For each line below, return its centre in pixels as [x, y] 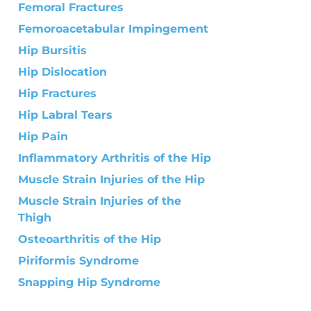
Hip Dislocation [62, 72]
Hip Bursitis [52, 50]
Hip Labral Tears [65, 115]
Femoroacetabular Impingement [113, 28]
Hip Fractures [57, 93]
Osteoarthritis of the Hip [89, 239]
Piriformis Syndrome [78, 260]
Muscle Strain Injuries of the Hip [111, 179]
